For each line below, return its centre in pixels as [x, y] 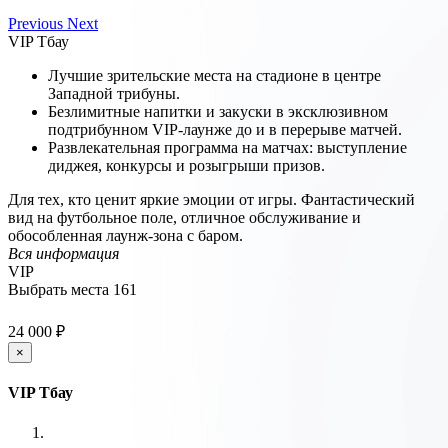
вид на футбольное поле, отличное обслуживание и [184, 218]
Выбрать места [60, 290]
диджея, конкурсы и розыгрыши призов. [186, 166]
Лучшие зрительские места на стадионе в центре [214, 76]
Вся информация [63, 254]
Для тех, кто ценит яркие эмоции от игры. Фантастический [211, 200]
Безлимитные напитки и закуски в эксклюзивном [218, 112]
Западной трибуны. [114, 94]
